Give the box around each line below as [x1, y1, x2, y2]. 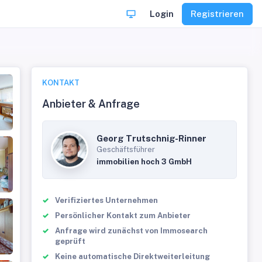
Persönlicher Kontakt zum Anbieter [55, 211, 191, 220]
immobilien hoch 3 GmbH [96, 157, 192, 166]
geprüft [55, 237, 86, 246]
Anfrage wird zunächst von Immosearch [55, 226, 208, 235]
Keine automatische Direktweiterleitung [55, 252, 211, 261]
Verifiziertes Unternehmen [55, 196, 158, 205]
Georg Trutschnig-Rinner [96, 133, 207, 143]
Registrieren [191, 8, 244, 19]
